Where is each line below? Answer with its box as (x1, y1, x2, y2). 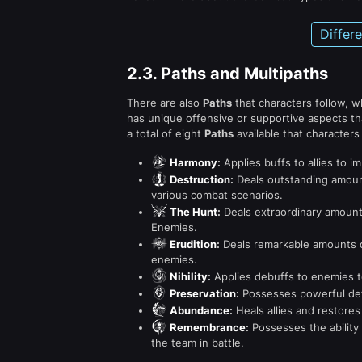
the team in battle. (151, 336, 244, 349)
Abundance (167, 304, 229, 317)
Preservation (167, 287, 236, 300)
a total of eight (127, 127, 204, 140)
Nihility (167, 270, 208, 283)
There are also (127, 96, 203, 109)
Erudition (167, 238, 217, 250)
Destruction (167, 173, 230, 186)
